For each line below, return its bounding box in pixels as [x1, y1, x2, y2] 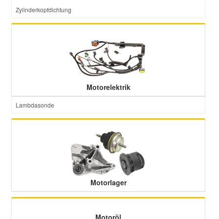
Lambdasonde [16, 101, 54, 109]
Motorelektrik [86, 82, 131, 92]
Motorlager [90, 177, 127, 187]
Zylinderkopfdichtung [16, 5, 71, 14]
